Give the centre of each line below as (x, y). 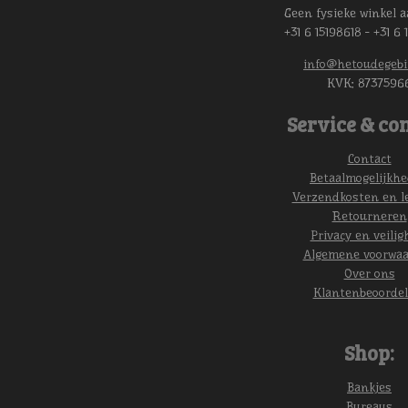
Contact (369, 159)
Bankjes (369, 388)
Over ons (369, 274)
